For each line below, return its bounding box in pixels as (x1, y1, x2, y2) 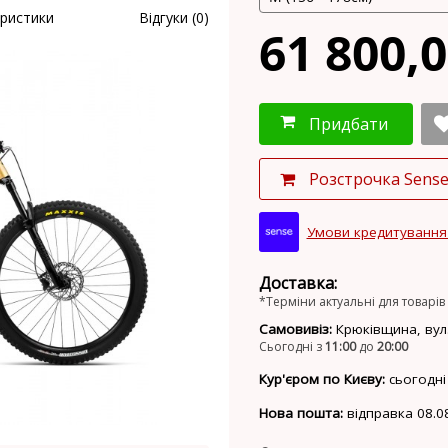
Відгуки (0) (139, 8, 209, 27)
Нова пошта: (259, 404, 343, 423)
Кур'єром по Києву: (259, 370, 385, 389)
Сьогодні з (259, 338, 325, 356)
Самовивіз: (259, 320, 332, 339)
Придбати (309, 113, 388, 136)
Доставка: (259, 272, 337, 295)
